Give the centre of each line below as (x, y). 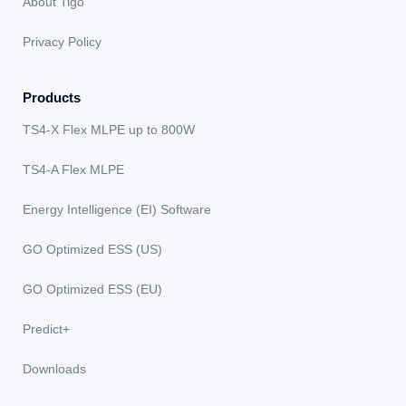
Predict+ (46, 329)
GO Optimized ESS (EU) (92, 290)
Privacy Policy (62, 42)
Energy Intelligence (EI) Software (117, 210)
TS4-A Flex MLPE (73, 170)
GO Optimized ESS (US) (92, 250)
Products (52, 98)
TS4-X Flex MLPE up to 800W (109, 130)
